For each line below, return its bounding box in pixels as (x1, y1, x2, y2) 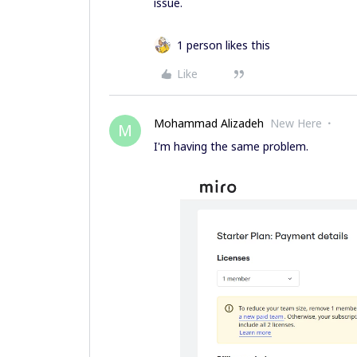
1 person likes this (177, 37, 270, 53)
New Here (270, 116, 322, 131)
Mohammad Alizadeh (154, 116, 264, 131)
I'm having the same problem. (154, 139, 308, 154)
